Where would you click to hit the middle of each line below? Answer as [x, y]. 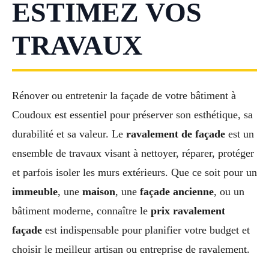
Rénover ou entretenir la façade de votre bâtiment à [124, 96]
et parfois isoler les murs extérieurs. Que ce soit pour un [134, 173]
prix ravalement [188, 211]
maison [99, 192]
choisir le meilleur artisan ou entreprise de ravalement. [131, 249]
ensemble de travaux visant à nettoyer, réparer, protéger [133, 153]
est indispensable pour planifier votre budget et [146, 230]
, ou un [229, 192]
